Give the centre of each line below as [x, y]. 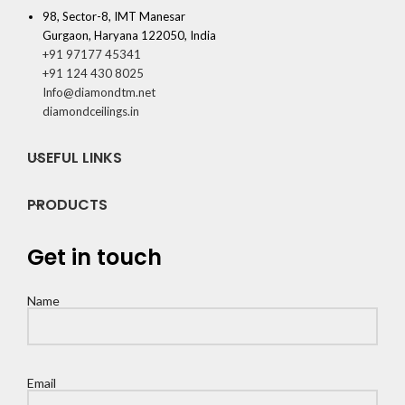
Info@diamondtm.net [99, 93]
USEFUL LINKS [75, 158]
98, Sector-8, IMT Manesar [114, 17]
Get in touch [94, 258]
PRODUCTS [67, 205]
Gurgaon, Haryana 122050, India [129, 36]
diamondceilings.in [91, 112]
